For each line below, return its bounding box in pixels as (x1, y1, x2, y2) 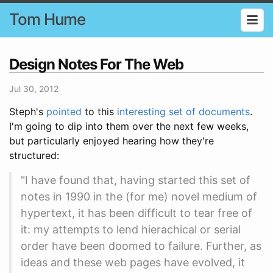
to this (82, 105, 117, 118)
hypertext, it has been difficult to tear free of (21, 206, 252, 219)
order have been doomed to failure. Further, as (21, 239, 261, 252)
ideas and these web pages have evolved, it (21, 255, 245, 269)
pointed (46, 105, 82, 118)
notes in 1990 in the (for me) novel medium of (21, 190, 257, 203)
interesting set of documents (117, 105, 250, 118)
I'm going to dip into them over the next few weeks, (9, 119, 249, 132)
